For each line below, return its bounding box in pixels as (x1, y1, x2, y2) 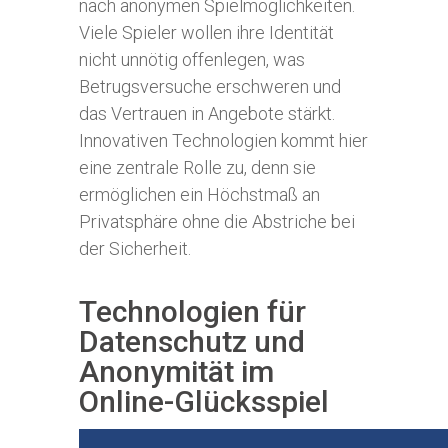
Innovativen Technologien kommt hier (79, 130, 368, 151)
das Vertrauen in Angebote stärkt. (79, 103, 335, 124)
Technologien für (79, 294, 306, 329)
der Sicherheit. (79, 238, 191, 259)
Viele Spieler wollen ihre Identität (79, 22, 334, 43)
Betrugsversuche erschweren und (79, 76, 341, 97)
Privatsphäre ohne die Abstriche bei (79, 211, 355, 232)
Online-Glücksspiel (79, 384, 329, 419)
